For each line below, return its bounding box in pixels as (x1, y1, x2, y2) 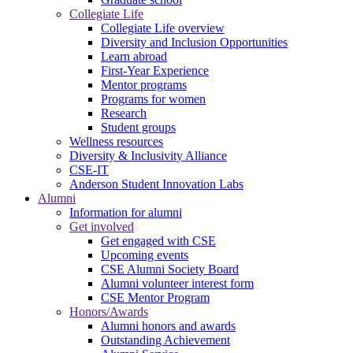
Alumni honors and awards (101, 318, 236, 333)
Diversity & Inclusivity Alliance (69, 148, 227, 162)
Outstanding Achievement (101, 333, 230, 347)
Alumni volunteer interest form (101, 276, 254, 290)
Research (101, 106, 147, 120)
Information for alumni (69, 205, 182, 219)
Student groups (101, 120, 176, 134)
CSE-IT (69, 162, 109, 176)
